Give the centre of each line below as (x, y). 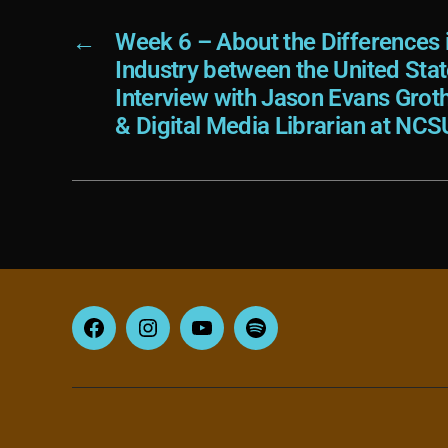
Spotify (281, 340)
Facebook (130, 340)
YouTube (234, 340)
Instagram (186, 340)
